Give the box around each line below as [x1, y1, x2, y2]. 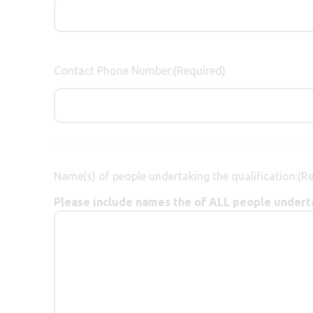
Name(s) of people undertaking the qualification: [54, 169, 298, 182]
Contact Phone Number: [54, 64, 173, 77]
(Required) [173, 64, 226, 77]
